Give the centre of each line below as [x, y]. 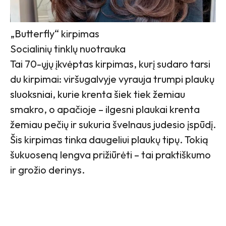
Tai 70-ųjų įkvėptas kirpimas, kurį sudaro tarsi [110, 64]
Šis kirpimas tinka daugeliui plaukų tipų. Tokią [109, 139]
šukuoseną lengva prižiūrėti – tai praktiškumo [110, 154]
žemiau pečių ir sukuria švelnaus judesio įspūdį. [113, 124]
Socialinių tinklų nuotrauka [68, 48]
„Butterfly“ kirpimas [55, 33]
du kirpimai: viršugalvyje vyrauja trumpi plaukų [112, 79]
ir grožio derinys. [47, 169]
